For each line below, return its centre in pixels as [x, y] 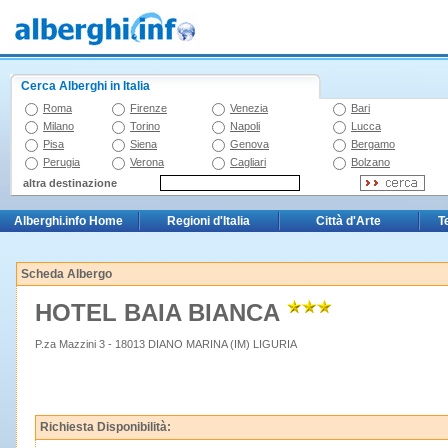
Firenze [148, 108]
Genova [249, 144]
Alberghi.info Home [68, 221]
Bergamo [373, 144]
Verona [147, 162]
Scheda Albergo [66, 274]
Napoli [245, 126]
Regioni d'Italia [208, 221]
